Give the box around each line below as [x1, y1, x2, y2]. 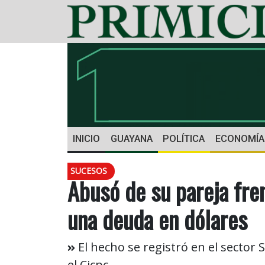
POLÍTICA [163, 133, 205, 145]
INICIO [72, 133, 100, 145]
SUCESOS [70, 165, 107, 177]
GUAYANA [110, 133, 153, 145]
